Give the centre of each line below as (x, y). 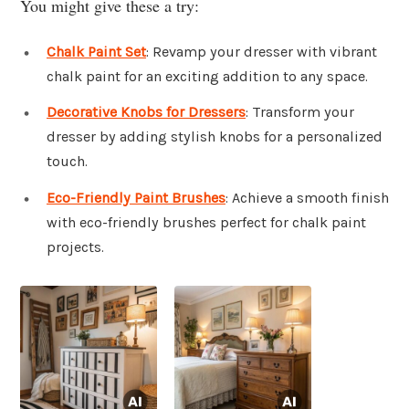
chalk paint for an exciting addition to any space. (207, 76)
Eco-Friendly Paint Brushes (136, 198)
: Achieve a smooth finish (307, 198)
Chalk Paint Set (96, 51)
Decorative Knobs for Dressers (146, 112)
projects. (75, 247)
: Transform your (300, 112)
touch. (67, 162)
